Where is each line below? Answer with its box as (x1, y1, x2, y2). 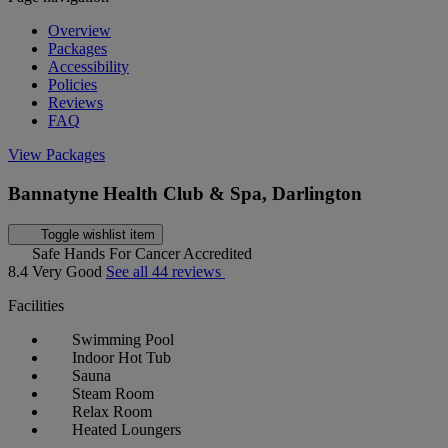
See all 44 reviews (106, 262, 225, 280)
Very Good (32, 262, 106, 280)
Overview (48, 22, 111, 40)
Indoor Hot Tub (72, 348, 171, 366)
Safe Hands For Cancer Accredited (32, 244, 252, 262)
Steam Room (72, 384, 154, 402)
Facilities (8, 296, 64, 314)
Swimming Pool (72, 330, 174, 348)
